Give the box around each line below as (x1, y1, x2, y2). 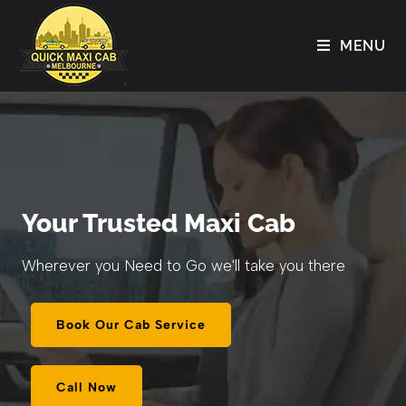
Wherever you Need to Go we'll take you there (22, 256, 345, 275)
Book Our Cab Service (56, 317, 206, 333)
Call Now (56, 380, 117, 395)
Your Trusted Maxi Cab (22, 208, 295, 238)
